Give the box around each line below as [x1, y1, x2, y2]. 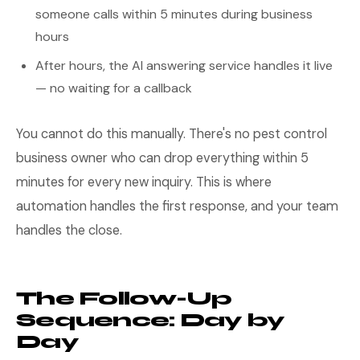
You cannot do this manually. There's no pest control [16, 125, 327, 142]
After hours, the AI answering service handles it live [35, 57, 333, 74]
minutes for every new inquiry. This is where [16, 174, 272, 190]
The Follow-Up [16, 287, 232, 310]
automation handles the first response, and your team [16, 198, 338, 215]
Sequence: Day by [16, 309, 284, 332]
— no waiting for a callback [35, 80, 192, 96]
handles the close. [16, 222, 122, 239]
